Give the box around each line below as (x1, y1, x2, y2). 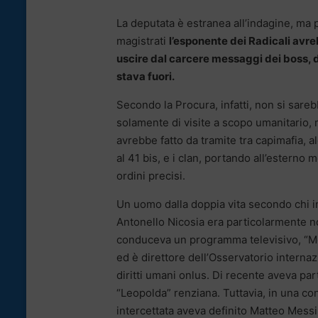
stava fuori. (116, 70, 175, 84)
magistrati (116, 34, 169, 48)
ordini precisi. (116, 169, 185, 183)
